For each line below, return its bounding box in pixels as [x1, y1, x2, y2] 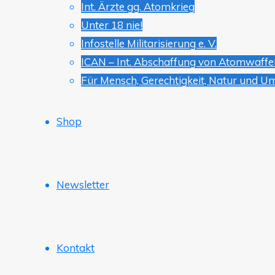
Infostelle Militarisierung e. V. [81, 37, 217, 50]
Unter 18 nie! [81, 18, 142, 31]
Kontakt [56, 241, 95, 254]
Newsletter [56, 178, 109, 191]
